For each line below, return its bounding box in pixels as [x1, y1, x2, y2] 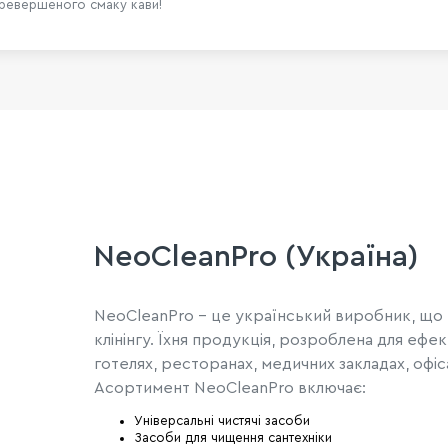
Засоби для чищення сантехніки [133, 430, 332, 445]
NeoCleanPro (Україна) [93, 241, 418, 272]
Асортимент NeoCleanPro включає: [93, 379, 366, 396]
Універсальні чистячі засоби [133, 413, 310, 428]
